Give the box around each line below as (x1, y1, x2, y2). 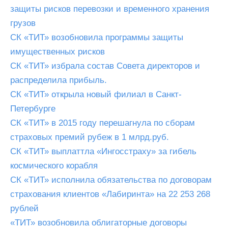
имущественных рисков (10, 47, 105, 56)
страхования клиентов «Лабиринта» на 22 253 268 (10, 189, 210, 199)
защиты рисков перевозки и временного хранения (10, 4, 209, 14)
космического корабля (10, 161, 98, 170)
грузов (10, 18, 36, 28)
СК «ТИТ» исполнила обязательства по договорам (10, 175, 212, 185)
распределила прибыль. (10, 75, 107, 85)
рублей (10, 204, 39, 213)
